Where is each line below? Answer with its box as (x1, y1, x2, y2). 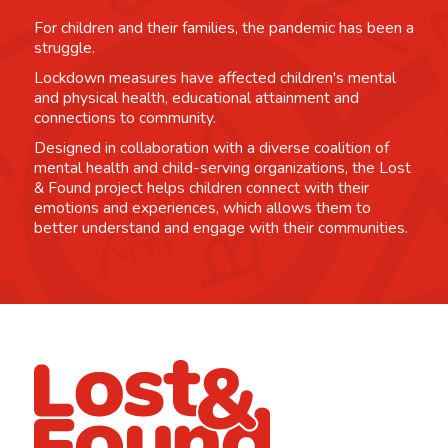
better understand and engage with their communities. (33, 216, 408, 239)
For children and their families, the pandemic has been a (33, 16, 414, 39)
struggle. (33, 36, 95, 59)
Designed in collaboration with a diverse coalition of (33, 136, 389, 159)
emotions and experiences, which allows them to (33, 196, 371, 219)
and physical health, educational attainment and (33, 86, 359, 109)
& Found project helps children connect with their (33, 176, 369, 199)
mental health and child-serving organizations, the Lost (33, 156, 411, 179)
